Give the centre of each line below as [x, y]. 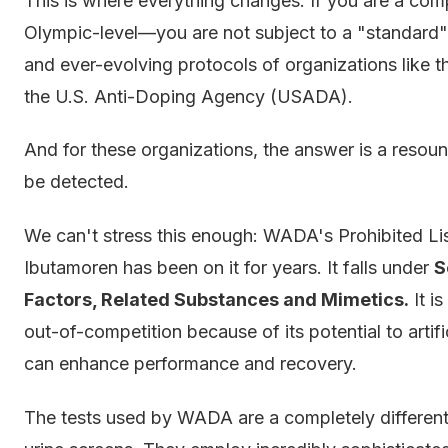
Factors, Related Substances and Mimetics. [216, 300]
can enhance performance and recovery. [190, 364]
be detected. [76, 182]
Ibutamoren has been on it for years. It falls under [229, 268]
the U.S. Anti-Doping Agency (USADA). [188, 96]
